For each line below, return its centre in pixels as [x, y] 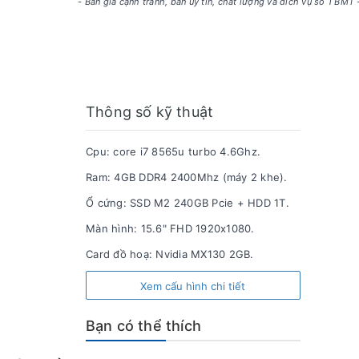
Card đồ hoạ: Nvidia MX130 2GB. [170, 254]
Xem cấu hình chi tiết [193, 286]
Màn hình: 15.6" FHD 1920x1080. [170, 228]
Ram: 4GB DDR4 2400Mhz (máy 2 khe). [187, 177]
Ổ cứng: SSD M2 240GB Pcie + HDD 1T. [188, 202]
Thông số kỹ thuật [150, 111]
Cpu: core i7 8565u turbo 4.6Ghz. [173, 151]
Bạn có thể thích [143, 325]
